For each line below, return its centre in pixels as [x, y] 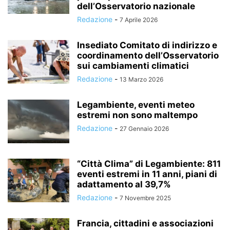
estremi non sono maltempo [137, 115]
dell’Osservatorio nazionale [136, 6]
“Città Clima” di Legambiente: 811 [149, 164]
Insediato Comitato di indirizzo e [147, 45]
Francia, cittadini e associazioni [145, 223]
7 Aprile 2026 [139, 20]
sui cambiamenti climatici [133, 66]
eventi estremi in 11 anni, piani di [147, 174]
